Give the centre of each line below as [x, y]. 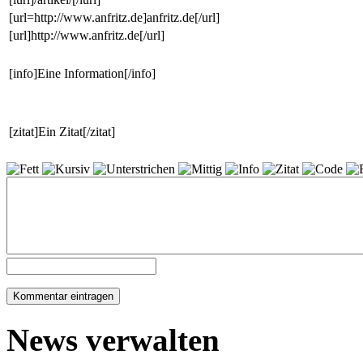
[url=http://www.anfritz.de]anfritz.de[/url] [114, 17]
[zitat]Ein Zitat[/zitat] [62, 131]
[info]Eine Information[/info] [82, 73]
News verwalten [113, 340]
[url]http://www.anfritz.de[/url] [87, 35]
